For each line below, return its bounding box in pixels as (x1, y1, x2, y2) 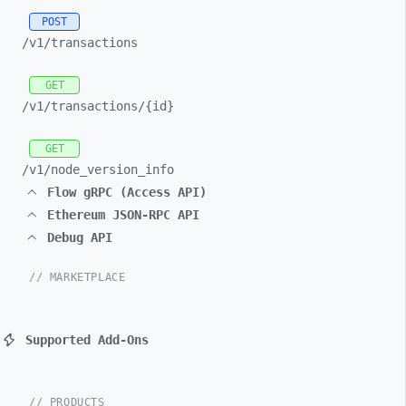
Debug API (47, 230, 112, 245)
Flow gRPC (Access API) (47, 185, 207, 199)
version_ (87, 162, 145, 177)
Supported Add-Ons (25, 333, 149, 347)
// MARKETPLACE (29, 271, 126, 284)
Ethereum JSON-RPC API (47, 208, 199, 222)
